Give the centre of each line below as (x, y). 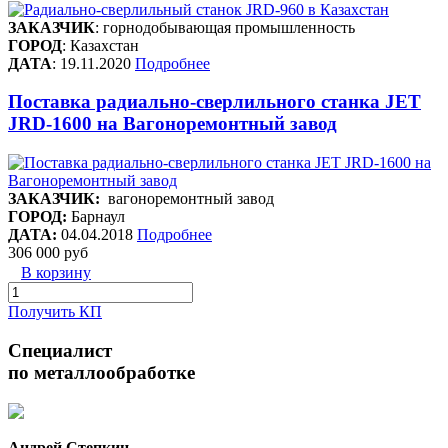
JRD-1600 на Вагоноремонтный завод (172, 124)
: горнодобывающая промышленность (225, 27)
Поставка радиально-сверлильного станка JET (214, 102)
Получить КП (55, 312)
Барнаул (96, 217)
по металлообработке (101, 372)
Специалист (60, 350)
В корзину (56, 273)
